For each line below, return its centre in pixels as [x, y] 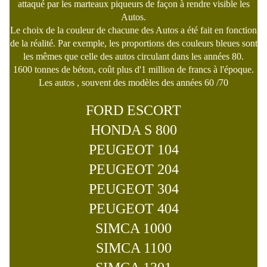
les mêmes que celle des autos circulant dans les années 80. [133, 57]
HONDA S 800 [133, 130]
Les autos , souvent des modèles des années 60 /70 [133, 83]
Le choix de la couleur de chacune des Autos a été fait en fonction [133, 30]
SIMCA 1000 [133, 229]
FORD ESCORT [133, 111]
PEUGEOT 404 [133, 209]
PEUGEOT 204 [133, 170]
